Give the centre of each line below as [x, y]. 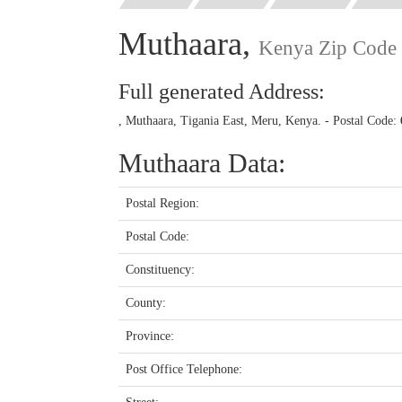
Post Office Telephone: [184, 369]
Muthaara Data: [202, 162]
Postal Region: [162, 203]
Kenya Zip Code [328, 47]
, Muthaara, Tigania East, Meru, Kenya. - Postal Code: [259, 120]
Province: [150, 336]
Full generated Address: [222, 91]
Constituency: [160, 269]
